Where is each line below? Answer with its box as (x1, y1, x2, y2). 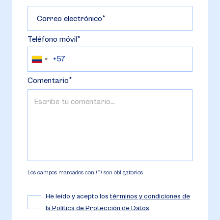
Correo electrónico (37, 14, 102, 23)
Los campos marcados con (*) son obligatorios (27, 169, 143, 176)
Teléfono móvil (27, 35, 77, 44)
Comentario (27, 76, 69, 85)
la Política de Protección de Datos (46, 204, 149, 212)
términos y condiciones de (110, 192, 190, 200)
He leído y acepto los (46, 192, 110, 200)
